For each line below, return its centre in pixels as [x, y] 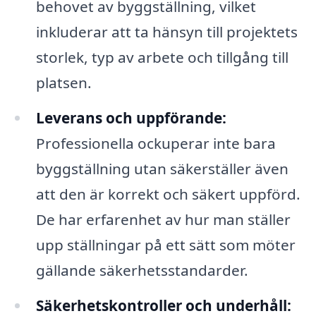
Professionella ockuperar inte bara [156, 144]
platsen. [63, 83]
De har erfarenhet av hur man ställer [163, 220]
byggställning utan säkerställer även [162, 169]
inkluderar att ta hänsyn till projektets [166, 32]
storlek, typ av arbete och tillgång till [162, 57]
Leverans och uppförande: [131, 118]
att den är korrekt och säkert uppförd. [168, 194]
